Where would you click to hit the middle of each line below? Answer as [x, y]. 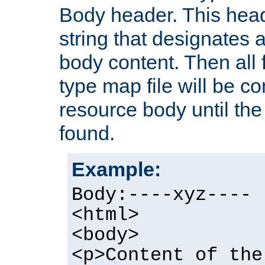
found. [87, 133]
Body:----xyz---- [161, 195]
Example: [116, 169]
